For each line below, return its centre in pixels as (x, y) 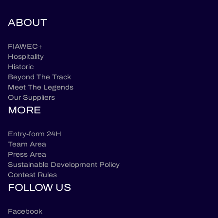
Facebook (25, 211)
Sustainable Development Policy (64, 164)
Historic (21, 67)
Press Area (27, 154)
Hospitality (26, 56)
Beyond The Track (39, 77)
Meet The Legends (41, 87)
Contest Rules (32, 175)
